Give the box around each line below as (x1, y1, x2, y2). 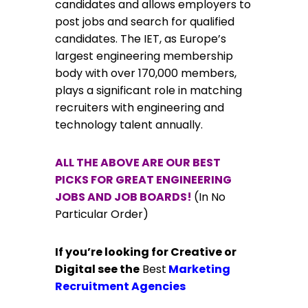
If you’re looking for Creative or (55, 244, 236, 260)
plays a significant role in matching (55, 82, 242, 98)
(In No (194, 189, 225, 205)
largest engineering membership (55, 48, 233, 64)
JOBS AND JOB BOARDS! (55, 189, 194, 205)
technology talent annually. (55, 117, 203, 133)
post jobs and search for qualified (55, 14, 234, 30)
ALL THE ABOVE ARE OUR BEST (55, 155, 221, 170)
